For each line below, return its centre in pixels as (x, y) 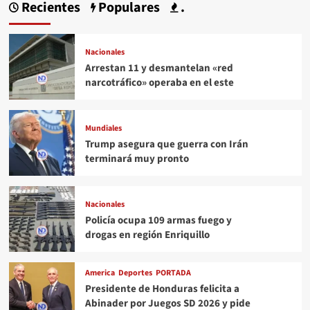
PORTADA (173, 273)
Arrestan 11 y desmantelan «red (159, 68)
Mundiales (103, 128)
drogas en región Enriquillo (147, 235)
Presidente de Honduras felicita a (162, 289)
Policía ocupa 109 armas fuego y (158, 220)
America (100, 273)
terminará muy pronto (137, 158)
